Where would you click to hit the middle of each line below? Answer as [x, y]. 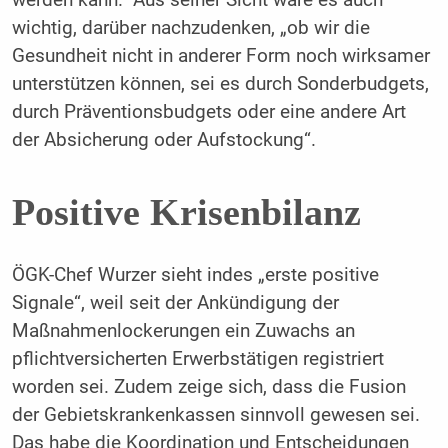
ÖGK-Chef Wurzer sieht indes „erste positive [195, 274]
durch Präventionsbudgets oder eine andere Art [208, 112]
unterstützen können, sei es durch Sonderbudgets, [220, 84]
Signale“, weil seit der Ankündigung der [175, 302]
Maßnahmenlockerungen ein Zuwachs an [183, 330]
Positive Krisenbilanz [186, 211]
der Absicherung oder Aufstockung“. [163, 140]
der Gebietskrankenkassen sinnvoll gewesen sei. [215, 414]
